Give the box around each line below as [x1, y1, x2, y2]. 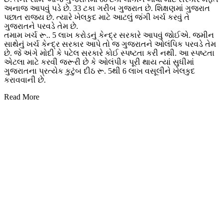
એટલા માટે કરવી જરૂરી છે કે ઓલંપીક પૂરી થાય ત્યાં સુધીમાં [4, 58, 194, 67]
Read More [4, 93, 39, 102]
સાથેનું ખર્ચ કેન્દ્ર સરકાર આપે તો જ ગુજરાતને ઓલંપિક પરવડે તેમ [4, 40, 216, 49]
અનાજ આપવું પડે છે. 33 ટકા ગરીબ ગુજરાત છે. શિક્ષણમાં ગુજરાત [4, 4, 210, 13]
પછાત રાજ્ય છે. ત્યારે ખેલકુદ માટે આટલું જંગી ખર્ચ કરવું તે [4, 13, 190, 22]
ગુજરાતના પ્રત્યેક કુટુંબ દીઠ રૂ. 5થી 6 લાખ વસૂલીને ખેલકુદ [4, 67, 195, 76]
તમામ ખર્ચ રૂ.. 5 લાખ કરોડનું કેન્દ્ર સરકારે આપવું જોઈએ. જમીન [4, 31, 214, 40]
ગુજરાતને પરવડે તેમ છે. [4, 22, 78, 31]
